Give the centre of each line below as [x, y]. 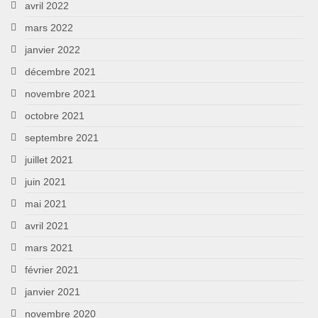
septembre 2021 [62, 137]
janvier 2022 [53, 49]
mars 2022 [49, 27]
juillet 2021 [49, 159]
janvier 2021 [53, 291]
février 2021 [52, 269]
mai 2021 [46, 203]
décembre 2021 [60, 71]
